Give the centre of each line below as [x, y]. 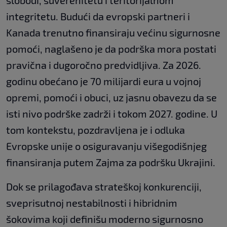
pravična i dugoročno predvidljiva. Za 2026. [104, 65]
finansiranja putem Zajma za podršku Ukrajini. [111, 162]
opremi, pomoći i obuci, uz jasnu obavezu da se [111, 98]
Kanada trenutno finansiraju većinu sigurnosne [113, 33]
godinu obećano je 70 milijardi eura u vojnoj [104, 81]
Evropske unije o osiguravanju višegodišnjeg [106, 146]
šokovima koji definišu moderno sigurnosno [105, 219]
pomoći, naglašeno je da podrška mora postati [111, 49]
